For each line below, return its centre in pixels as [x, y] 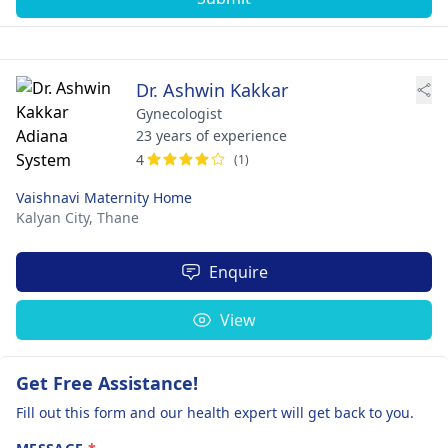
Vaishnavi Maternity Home [104, 197]
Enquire [238, 271]
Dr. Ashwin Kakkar [212, 89]
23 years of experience [211, 135]
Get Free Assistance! [107, 382]
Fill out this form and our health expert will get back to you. [215, 412]
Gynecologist [179, 113]
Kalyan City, [56, 217]
